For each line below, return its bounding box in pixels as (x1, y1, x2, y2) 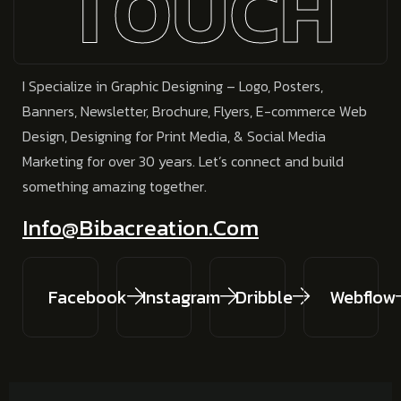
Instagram (141, 284, 220, 311)
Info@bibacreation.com (22, 210, 259, 245)
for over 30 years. (87, 150, 199, 173)
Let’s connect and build (199, 150, 344, 173)
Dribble (235, 284, 293, 311)
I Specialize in (22, 75, 111, 98)
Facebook (48, 284, 127, 311)
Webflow (328, 284, 396, 311)
